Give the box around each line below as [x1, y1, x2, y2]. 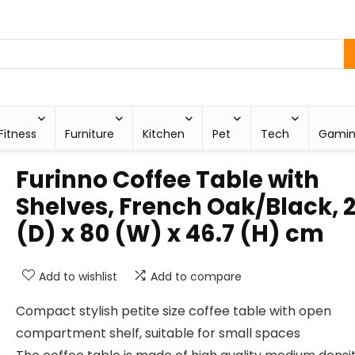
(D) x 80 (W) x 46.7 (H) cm [16, 218, 324, 250]
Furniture [65, 126, 115, 142]
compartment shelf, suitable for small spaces [16, 324, 300, 342]
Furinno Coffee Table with [16, 164, 319, 196]
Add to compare [151, 269, 242, 284]
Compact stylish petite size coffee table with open [16, 302, 331, 320]
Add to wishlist [39, 269, 117, 284]
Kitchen [142, 126, 185, 142]
